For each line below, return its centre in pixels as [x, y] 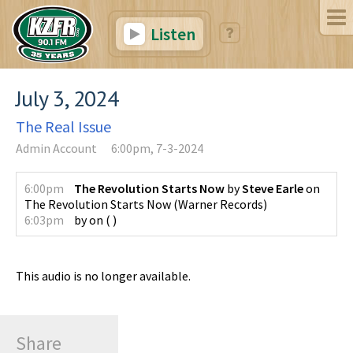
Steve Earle [273, 188]
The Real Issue [63, 126]
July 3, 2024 [67, 98]
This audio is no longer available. [103, 275]
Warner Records [221, 204]
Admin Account [56, 148]
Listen [171, 34]
